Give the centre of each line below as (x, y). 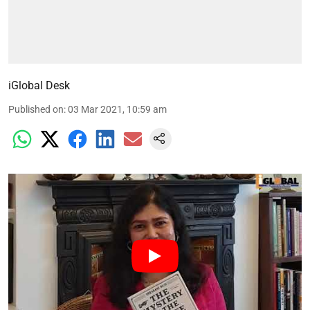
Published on (36, 109)
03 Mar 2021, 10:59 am (117, 109)
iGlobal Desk (39, 85)
